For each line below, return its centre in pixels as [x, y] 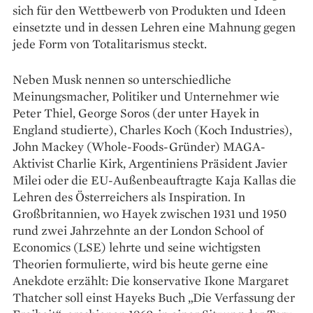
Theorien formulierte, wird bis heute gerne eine [140, 263]
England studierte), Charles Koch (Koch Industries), [152, 129]
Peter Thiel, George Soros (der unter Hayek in [136, 112]
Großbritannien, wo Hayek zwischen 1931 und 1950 [150, 213]
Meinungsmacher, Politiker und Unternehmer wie [146, 96]
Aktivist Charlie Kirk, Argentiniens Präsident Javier [150, 163]
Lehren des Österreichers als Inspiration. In [129, 196]
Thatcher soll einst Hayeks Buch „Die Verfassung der [154, 297]
